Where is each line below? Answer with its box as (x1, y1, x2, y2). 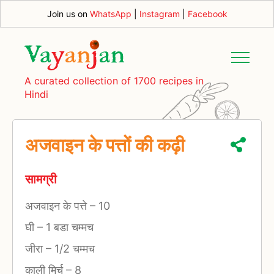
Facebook (187, 9, 228, 19)
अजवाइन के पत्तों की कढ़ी (25, 133, 185, 156)
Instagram (139, 9, 180, 19)
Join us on (46, 9, 90, 19)
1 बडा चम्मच (43, 220, 94, 234)
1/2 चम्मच (51, 242, 95, 255)
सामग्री (25, 172, 57, 187)
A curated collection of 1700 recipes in (24, 74, 204, 87)
